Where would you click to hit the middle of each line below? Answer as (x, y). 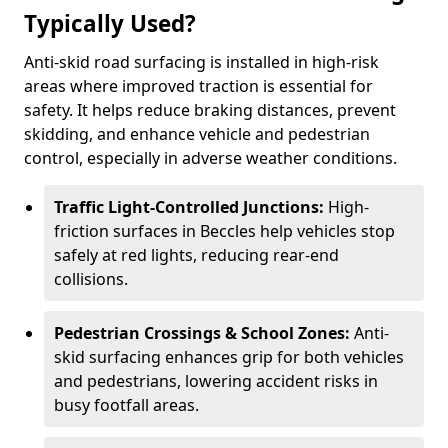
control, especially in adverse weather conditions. (210, 158)
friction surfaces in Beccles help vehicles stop (224, 231)
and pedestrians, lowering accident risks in (216, 381)
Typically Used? (110, 23)
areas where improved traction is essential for (198, 86)
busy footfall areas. (126, 405)
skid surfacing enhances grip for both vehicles (229, 357)
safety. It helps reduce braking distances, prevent (210, 110)
